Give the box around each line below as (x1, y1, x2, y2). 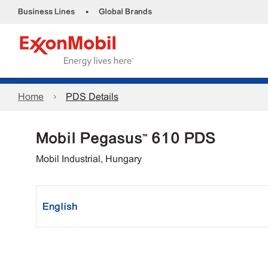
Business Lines (18, 7, 75, 16)
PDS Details (65, 91, 118, 102)
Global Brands (99, 7, 152, 16)
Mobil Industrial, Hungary (36, 153, 142, 165)
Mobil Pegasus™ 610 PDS (36, 129, 215, 147)
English (42, 201, 77, 212)
